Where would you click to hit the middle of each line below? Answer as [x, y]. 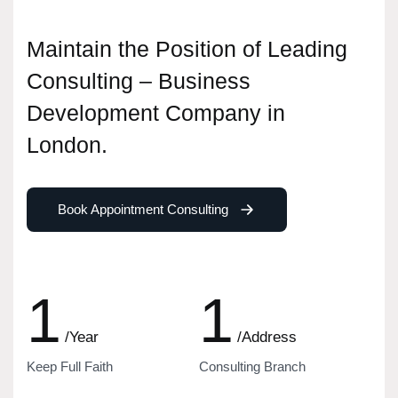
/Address [267, 337]
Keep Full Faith [70, 366]
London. [67, 144]
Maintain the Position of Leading [187, 48]
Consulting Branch [252, 366]
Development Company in [156, 112]
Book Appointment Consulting [143, 209]
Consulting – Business [139, 80]
